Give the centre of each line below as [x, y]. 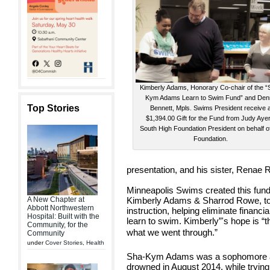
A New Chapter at [56, 199]
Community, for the [58, 225]
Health [95, 243]
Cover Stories [64, 243]
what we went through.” [172, 232]
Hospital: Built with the [63, 216]
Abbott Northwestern [61, 208]
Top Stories [53, 108]
